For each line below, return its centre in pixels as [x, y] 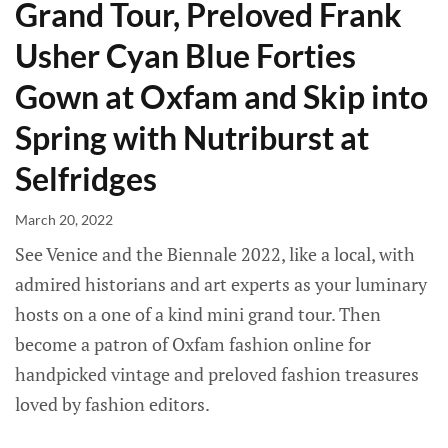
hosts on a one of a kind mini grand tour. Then [198, 313]
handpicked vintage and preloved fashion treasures [217, 373]
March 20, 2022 [64, 219]
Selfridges [86, 178]
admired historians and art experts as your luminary [221, 283]
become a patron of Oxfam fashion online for [193, 343]
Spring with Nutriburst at [192, 137]
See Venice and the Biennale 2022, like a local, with [215, 253]
